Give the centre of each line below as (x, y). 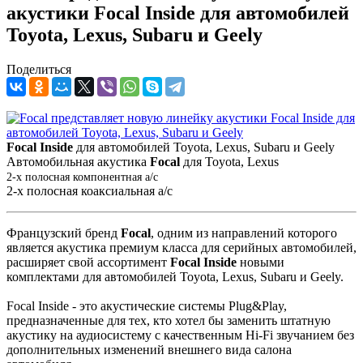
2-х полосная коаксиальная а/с (90, 190)
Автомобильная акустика (78, 161)
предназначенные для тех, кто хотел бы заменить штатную (169, 320)
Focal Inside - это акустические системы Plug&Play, (147, 305)
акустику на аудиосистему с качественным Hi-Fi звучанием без (180, 335)
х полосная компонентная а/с (87, 177)
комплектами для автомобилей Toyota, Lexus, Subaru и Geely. (175, 276)
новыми (262, 262)
